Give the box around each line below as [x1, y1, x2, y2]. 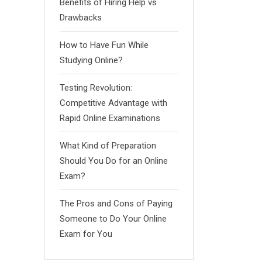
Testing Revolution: [60, 82, 132, 93]
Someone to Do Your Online [60, 213, 167, 224]
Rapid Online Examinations [60, 113, 160, 123]
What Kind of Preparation [60, 140, 156, 151]
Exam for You [60, 229, 112, 239]
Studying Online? [60, 55, 123, 65]
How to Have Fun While [60, 40, 149, 50]
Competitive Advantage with [60, 98, 167, 108]
